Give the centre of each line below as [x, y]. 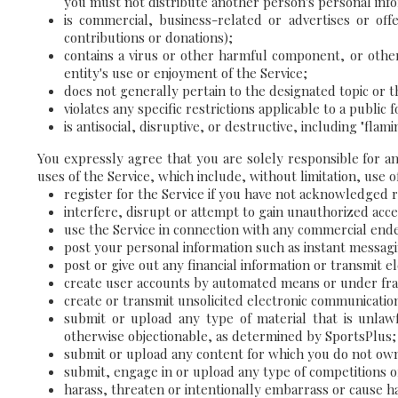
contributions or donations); [148, 37]
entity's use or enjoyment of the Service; [186, 73]
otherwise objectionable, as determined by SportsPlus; [230, 336]
